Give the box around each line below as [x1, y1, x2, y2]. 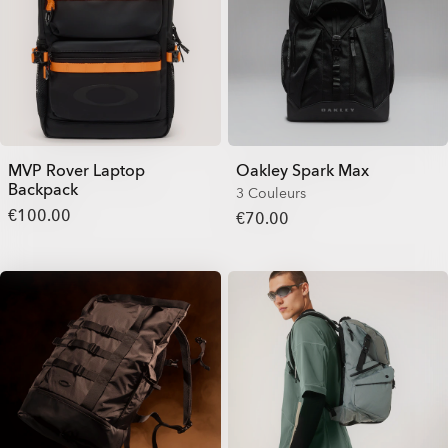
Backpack [8, 179, 78, 201]
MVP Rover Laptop [8, 160, 145, 182]
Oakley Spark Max [235, 160, 369, 182]
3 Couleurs [235, 184, 306, 203]
